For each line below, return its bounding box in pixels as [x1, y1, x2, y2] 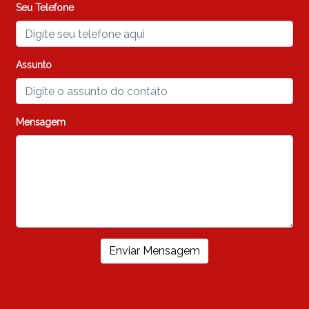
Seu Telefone [16, 2, 74, 14]
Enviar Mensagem [109, 244, 200, 258]
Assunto [16, 59, 52, 71]
